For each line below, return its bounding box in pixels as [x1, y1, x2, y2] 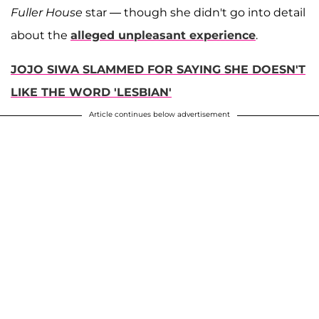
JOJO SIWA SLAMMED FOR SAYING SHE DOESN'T [11, 63, 305, 77]
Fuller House [11, 6, 83, 20]
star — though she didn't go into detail [83, 6, 305, 20]
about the [11, 28, 70, 43]
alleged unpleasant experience [70, 28, 256, 43]
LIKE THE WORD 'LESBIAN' [11, 85, 172, 100]
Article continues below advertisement [89, 110, 230, 120]
